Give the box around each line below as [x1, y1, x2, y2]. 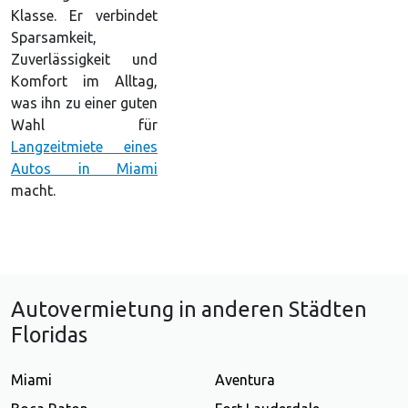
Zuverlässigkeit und [11, 50, 158, 67]
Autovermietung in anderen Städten [11, 297, 367, 321]
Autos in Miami [11, 159, 158, 177]
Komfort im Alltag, [11, 72, 158, 89]
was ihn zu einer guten [11, 94, 158, 111]
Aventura [215, 372, 275, 389]
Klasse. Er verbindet [11, 6, 158, 24]
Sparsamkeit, [11, 28, 97, 46]
